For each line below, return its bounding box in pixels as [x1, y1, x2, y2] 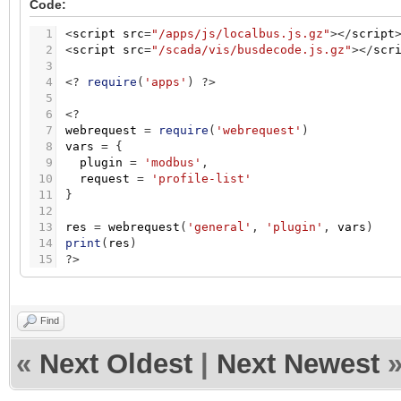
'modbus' [144, 156, 201, 170]
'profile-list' [151, 172, 252, 186]
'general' [187, 220, 252, 235]
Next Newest [217, 348, 380, 380]
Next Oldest [39, 348, 192, 380]
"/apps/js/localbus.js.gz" [151, 27, 330, 41]
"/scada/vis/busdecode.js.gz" [151, 43, 352, 57]
